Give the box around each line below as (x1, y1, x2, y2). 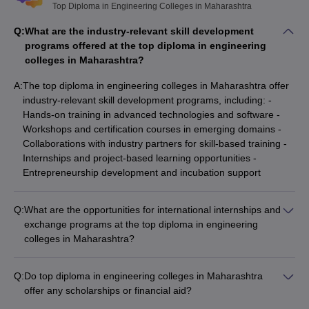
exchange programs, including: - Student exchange (23, 277, 246, 288)
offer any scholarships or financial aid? (24, 285, 192, 296)
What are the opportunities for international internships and (24, 204, 281, 215)
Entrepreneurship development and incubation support (23, 167, 261, 178)
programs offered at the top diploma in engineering (25, 40, 266, 51)
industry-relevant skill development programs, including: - (23, 94, 272, 106)
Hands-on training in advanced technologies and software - (23, 109, 280, 120)
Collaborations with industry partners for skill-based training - (23, 138, 287, 149)
